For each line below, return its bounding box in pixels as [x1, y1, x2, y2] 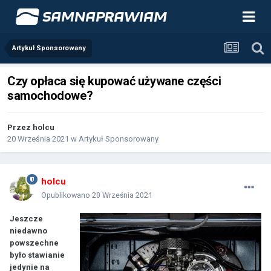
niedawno [10, 226, 47, 236]
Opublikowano [41, 191, 92, 200]
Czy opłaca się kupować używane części [7, 74, 221, 89]
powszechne [10, 238, 59, 248]
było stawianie [10, 250, 65, 260]
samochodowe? [7, 88, 93, 103]
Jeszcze [10, 214, 43, 224]
